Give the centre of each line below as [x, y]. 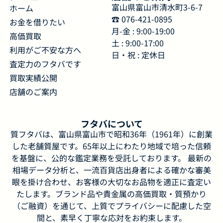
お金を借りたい [37, 22]
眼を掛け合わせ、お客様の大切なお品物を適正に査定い [111, 182]
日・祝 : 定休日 [138, 55]
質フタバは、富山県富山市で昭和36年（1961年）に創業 [111, 134]
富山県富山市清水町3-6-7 [157, 7]
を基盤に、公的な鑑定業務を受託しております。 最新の [111, 158]
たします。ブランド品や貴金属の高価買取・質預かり [111, 194]
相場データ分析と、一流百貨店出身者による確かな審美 [111, 170]
